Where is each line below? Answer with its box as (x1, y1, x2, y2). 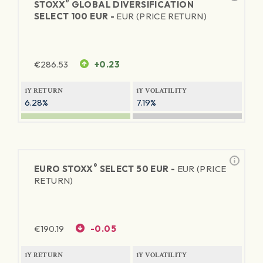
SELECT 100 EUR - (34, 11, 117, 22)
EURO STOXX (34, 163, 93, 174)
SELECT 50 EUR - (97, 163, 177, 174)
